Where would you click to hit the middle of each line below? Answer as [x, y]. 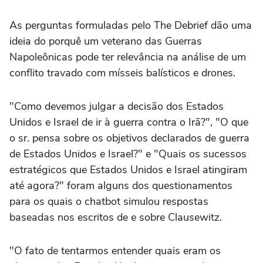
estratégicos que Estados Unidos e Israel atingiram [128, 169]
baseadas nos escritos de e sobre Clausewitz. [116, 217]
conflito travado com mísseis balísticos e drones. [122, 73]
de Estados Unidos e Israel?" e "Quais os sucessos [128, 154]
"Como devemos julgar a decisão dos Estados [117, 106]
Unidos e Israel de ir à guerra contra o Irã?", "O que [129, 122]
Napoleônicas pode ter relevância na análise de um [128, 57]
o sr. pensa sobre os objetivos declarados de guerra [129, 138]
